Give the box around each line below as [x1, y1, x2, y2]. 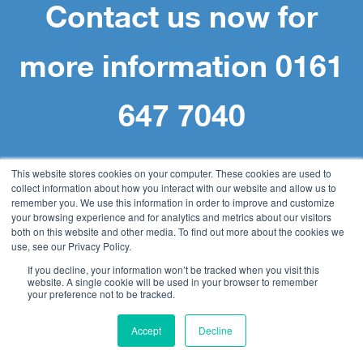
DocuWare [8, 325, 70, 342]
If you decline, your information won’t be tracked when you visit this [28, 263, 319, 276]
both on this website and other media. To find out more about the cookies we [11, 224, 344, 238]
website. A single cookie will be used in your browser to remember [28, 275, 318, 288]
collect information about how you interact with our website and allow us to [11, 181, 336, 194]
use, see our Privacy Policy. [11, 239, 131, 253]
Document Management [8, 300, 152, 317]
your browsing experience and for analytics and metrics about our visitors [11, 210, 331, 224]
